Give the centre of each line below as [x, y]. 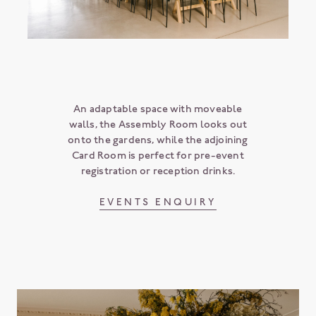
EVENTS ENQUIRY [158, 202]
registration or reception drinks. [158, 170]
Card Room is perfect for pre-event [158, 155]
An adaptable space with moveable [158, 108]
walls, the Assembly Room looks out [158, 124]
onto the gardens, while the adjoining [158, 139]
